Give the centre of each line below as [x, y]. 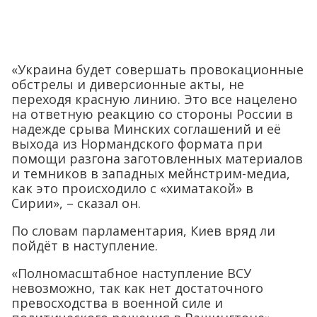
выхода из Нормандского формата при [137, 143]
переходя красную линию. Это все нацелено [154, 99]
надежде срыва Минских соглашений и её [146, 128]
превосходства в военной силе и [117, 302]
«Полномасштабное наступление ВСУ [131, 273]
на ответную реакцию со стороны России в [152, 114]
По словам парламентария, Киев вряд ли [143, 230]
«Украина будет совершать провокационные [157, 69]
